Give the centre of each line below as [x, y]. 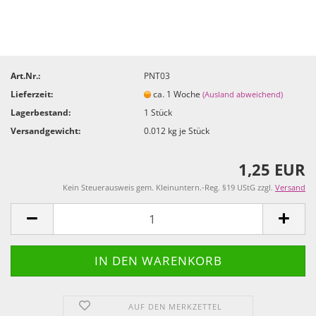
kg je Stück [188, 130]
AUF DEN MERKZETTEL [176, 306]
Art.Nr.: [25, 75]
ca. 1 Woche [178, 94]
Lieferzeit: [32, 94]
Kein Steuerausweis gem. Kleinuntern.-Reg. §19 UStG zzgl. [169, 187]
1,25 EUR [272, 169]
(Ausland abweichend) [243, 94]
